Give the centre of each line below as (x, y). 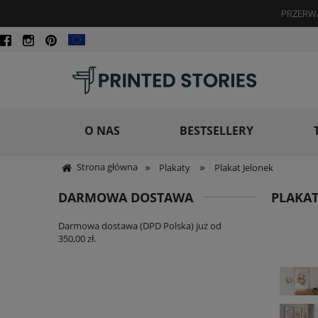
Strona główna (107, 167)
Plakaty (175, 168)
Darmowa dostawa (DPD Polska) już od (140, 226)
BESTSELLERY (217, 130)
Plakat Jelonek (243, 168)
